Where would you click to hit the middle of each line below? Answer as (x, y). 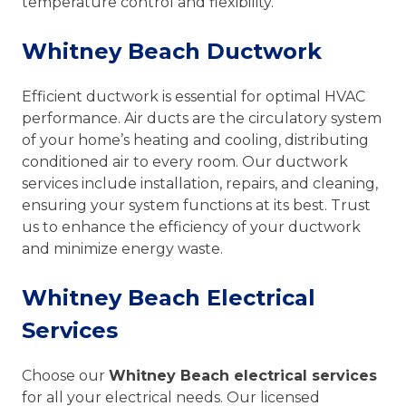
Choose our (65, 375)
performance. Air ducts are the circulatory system (202, 118)
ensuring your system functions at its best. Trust (196, 205)
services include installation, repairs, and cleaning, (200, 183)
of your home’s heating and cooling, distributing (195, 140)
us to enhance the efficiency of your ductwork (191, 227)
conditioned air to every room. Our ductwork (185, 161)
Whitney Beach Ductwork (172, 51)
